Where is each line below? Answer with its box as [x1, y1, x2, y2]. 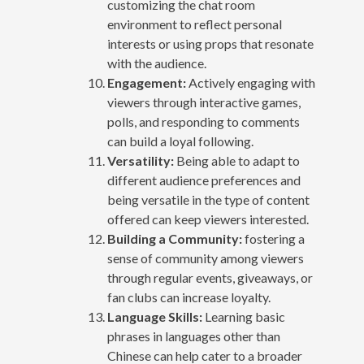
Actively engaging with [185, 74, 315, 90]
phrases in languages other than [106, 327, 280, 344]
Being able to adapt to [173, 152, 300, 168]
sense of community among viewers [106, 249, 304, 266]
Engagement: [106, 74, 186, 90]
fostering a [241, 230, 305, 246]
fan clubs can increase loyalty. [106, 288, 271, 305]
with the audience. [106, 54, 206, 71]
